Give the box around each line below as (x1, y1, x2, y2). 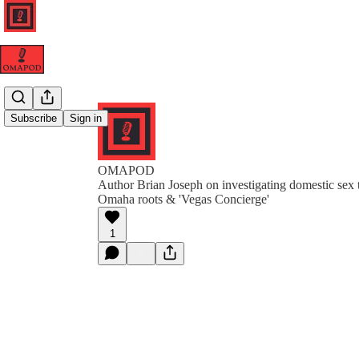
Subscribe (10, 112, 57, 125)
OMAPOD (98, 163, 155, 177)
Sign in (70, 112, 102, 125)
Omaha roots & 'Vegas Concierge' (98, 192, 269, 206)
